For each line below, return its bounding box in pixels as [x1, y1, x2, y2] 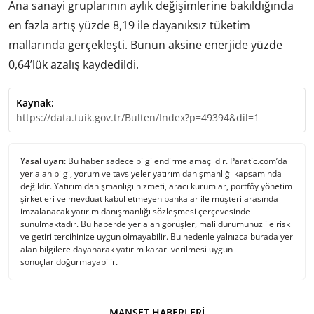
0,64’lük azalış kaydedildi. [8, 56, 139, 72]
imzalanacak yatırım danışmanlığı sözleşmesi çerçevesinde [20, 205, 250, 217]
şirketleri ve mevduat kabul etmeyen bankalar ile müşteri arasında [20, 192, 278, 205]
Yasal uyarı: [20, 154, 66, 167]
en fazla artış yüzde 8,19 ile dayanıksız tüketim [8, 17, 250, 33]
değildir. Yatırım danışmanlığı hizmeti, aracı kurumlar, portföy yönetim [20, 179, 292, 192]
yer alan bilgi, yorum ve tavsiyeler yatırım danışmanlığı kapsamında [20, 167, 282, 179]
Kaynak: [16, 95, 54, 109]
